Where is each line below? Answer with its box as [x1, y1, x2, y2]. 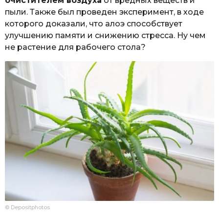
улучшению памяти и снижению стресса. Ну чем [5, 31, 206, 41]
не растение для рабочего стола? [5, 43, 146, 52]
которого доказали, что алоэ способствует [5, 19, 182, 29]
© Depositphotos [5, 203, 50, 211]
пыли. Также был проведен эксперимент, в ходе [5, 7, 204, 17]
